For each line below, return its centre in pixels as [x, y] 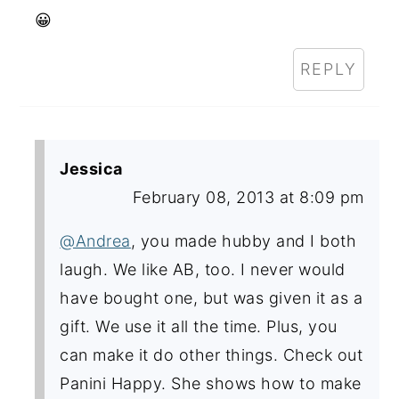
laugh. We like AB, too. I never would [203, 269]
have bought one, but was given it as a [212, 297]
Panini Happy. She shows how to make [211, 383]
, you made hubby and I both [244, 240]
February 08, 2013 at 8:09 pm [248, 197]
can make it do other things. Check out [212, 354]
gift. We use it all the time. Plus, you [199, 326]
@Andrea [95, 240]
